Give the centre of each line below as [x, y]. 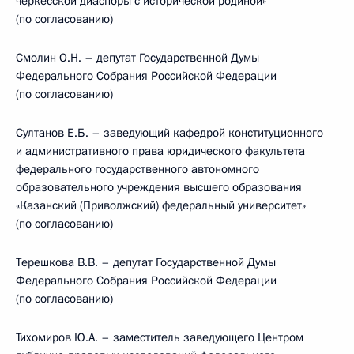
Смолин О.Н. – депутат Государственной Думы [137, 58]
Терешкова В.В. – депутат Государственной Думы [146, 262]
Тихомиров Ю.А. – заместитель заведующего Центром [160, 337]
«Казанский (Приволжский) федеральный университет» [161, 205]
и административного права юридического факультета [160, 151]
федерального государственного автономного [137, 169]
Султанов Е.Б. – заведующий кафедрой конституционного [169, 133]
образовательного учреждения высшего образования [159, 187]
